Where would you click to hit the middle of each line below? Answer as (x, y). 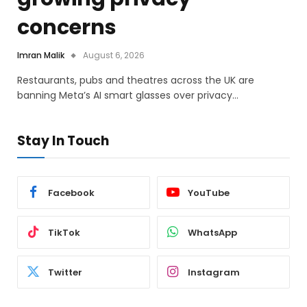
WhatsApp (212, 232)
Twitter (65, 272)
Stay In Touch (63, 141)
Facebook (71, 193)
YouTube (209, 193)
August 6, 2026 (114, 56)
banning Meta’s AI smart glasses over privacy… (128, 96)
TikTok (64, 232)
